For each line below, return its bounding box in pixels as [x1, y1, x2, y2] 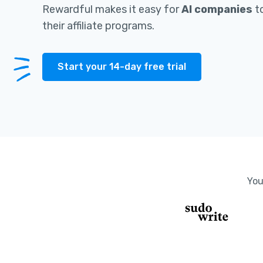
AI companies [181, 3, 252, 16]
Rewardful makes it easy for [42, 3, 181, 16]
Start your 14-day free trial [58, 61, 186, 72]
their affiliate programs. [42, 19, 154, 32]
